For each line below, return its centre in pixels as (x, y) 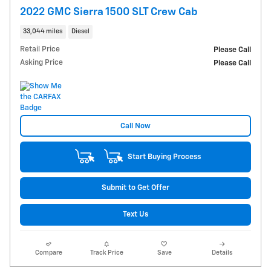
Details (222, 253)
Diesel (80, 31)
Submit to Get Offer (135, 188)
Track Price (106, 253)
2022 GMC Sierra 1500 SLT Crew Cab (109, 12)
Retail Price (40, 50)
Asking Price (41, 63)
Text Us (135, 215)
